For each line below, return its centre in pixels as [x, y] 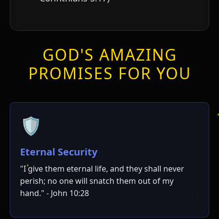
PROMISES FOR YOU [109, 73]
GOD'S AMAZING [109, 54]
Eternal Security [59, 152]
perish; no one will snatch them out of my [97, 181]
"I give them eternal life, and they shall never [102, 168]
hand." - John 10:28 [55, 193]
